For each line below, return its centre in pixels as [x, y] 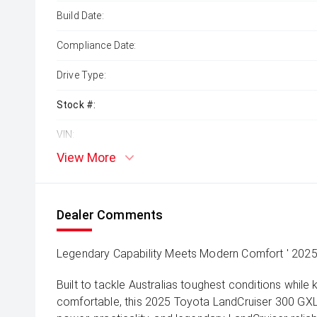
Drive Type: [81, 75]
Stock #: [76, 105]
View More [86, 157]
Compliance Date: [97, 45]
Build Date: [80, 16]
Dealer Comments [110, 215]
